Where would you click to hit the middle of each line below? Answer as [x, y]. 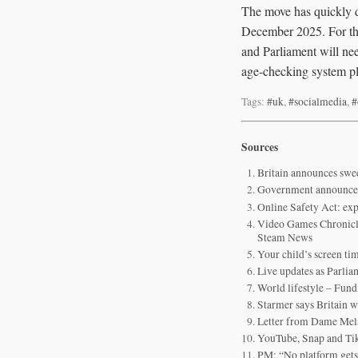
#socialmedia [318, 101]
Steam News [285, 237]
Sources [260, 147]
